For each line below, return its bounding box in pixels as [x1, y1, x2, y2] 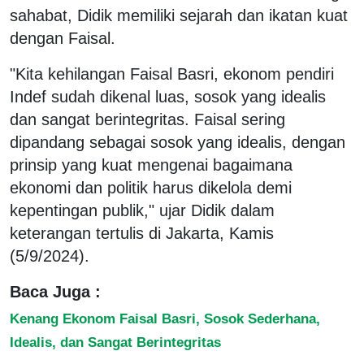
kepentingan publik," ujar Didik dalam [10, 201, 275, 219]
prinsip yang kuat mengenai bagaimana [10, 155, 292, 174]
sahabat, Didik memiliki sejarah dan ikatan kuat [10, 6, 348, 24]
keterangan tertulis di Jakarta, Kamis [10, 223, 274, 242]
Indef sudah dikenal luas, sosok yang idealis [10, 87, 326, 106]
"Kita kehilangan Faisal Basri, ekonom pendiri [10, 64, 334, 83]
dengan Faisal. [10, 28, 115, 47]
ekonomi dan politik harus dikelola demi [10, 178, 292, 197]
